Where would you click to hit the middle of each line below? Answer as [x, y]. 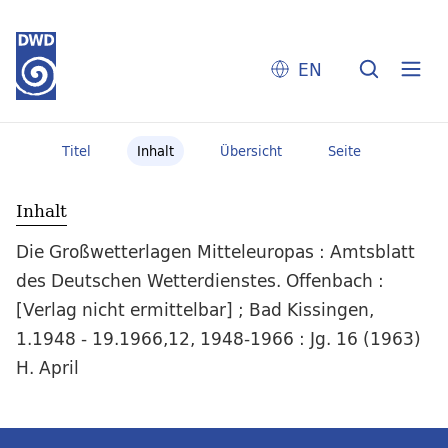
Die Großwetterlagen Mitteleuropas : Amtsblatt [215, 252]
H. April [47, 368]
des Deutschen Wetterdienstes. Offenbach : [200, 281]
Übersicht [250, 151]
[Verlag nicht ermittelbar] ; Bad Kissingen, [195, 310]
